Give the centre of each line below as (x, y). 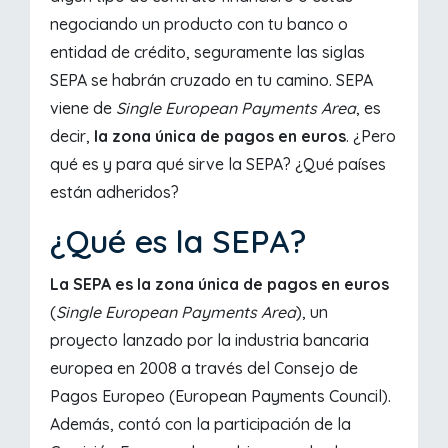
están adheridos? (115, 192)
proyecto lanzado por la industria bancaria (210, 340)
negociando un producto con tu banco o (199, 24)
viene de (83, 108)
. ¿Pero (371, 136)
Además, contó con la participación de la (201, 424)
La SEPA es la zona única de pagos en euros (220, 284)
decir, (70, 136)
